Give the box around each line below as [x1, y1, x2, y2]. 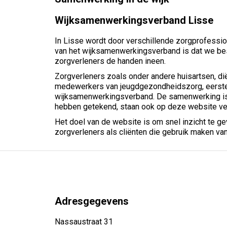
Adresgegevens [55, 195, 129, 208]
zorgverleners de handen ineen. [55, 56, 166, 66]
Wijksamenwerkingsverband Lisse [55, 14, 213, 27]
